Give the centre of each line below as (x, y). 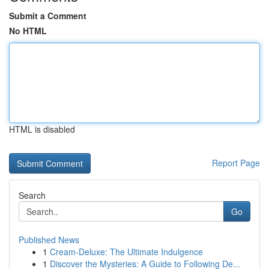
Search (32, 195)
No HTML (28, 31)
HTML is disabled (42, 129)
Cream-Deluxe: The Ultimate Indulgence (126, 252)
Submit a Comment (48, 16)
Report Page (236, 163)
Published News (49, 240)
